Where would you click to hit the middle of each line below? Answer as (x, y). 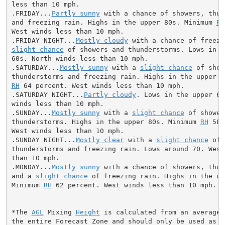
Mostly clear (100, 140)
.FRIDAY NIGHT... (43, 40)
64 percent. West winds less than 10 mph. (102, 85)
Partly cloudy (110, 94)
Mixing (60, 212)
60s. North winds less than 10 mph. (80, 58)
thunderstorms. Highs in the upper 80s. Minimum (106, 122)
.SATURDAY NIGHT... (47, 94)
